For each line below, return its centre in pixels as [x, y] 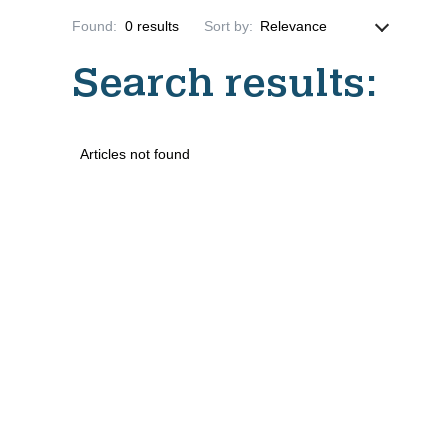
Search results [218, 82]
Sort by [226, 25]
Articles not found [135, 154]
